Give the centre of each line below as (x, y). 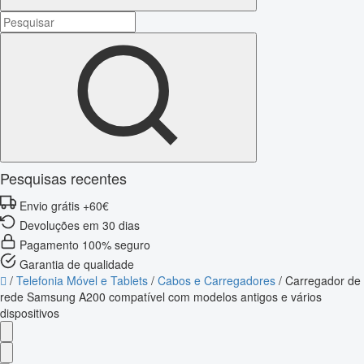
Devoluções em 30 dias (80, 225)
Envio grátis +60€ (64, 205)
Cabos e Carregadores (217, 280)
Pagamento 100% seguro (85, 244)
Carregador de (323, 280)
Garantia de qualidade (77, 264)
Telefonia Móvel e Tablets (82, 280)
